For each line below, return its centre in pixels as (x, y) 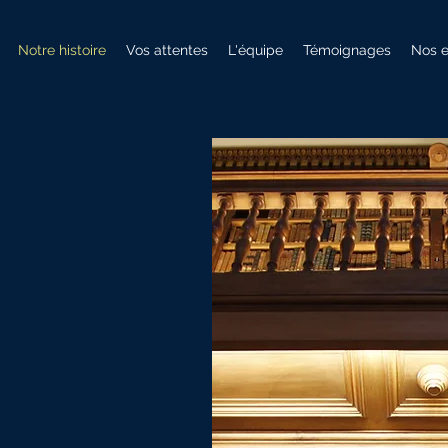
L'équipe (255, 50)
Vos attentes (167, 50)
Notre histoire (62, 50)
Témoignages (347, 50)
